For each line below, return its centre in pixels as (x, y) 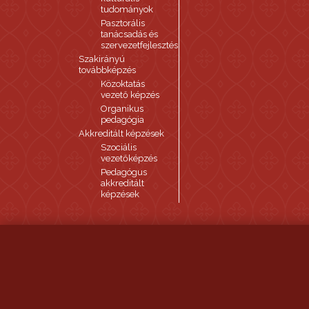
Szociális (119, 147)
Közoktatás (123, 84)
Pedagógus (124, 172)
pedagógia (122, 120)
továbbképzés (107, 70)
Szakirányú (102, 59)
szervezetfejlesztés (139, 45)
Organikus (122, 109)
